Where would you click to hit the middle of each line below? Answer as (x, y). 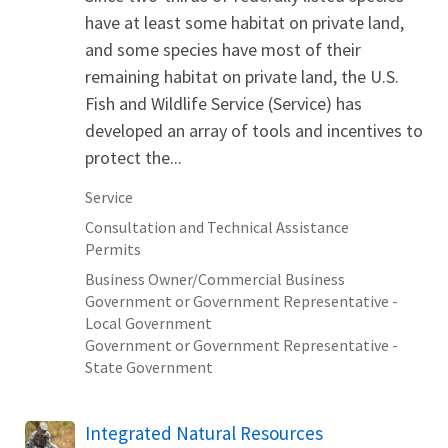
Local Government (148, 322)
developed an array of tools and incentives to (254, 130)
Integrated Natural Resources (204, 432)
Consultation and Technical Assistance (217, 226)
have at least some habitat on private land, (244, 22)
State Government (149, 366)
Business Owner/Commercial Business (215, 278)
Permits (113, 248)
